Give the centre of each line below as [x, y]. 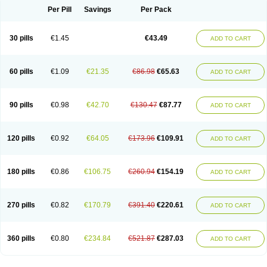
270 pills [21, 205]
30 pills [21, 38]
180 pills [21, 172]
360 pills [21, 238]
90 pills [21, 105]
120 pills [21, 138]
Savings [97, 10]
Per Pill [60, 10]
